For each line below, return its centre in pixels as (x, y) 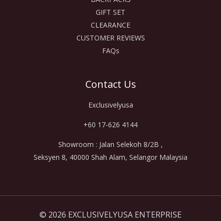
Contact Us (110, 84)
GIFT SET (110, 12)
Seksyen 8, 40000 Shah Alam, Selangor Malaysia (110, 157)
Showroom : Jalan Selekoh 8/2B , (110, 144)
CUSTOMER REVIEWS (110, 37)
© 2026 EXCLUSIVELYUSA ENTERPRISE (110, 214)
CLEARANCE (110, 25)
